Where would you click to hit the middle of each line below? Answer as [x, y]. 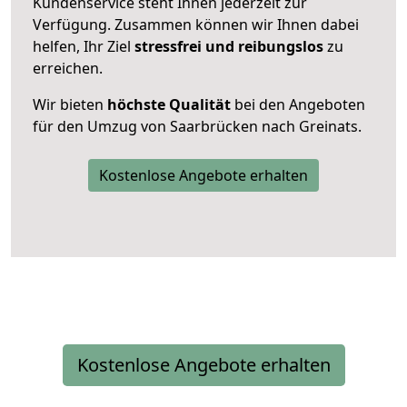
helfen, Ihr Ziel [84, 46]
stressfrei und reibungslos [229, 46]
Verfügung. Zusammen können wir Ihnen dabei [196, 24]
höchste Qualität [169, 104]
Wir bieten [70, 104]
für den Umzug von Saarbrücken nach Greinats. [197, 126]
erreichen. [68, 68]
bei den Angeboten [298, 104]
